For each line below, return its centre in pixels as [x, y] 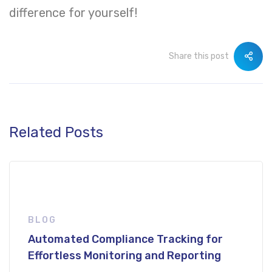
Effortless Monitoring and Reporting [124, 256]
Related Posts [56, 133]
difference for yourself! [73, 13]
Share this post [199, 56]
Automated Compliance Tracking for [125, 240]
